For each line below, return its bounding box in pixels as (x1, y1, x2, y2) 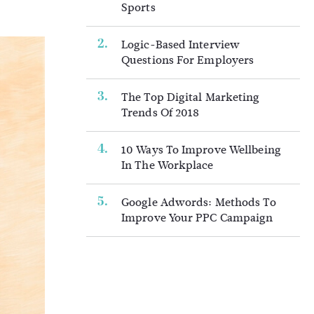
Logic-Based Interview (121, 36, 240, 53)
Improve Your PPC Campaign (121, 210, 273, 226)
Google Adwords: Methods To (121, 194, 276, 210)
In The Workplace (121, 157, 214, 173)
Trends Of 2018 (121, 104, 200, 121)
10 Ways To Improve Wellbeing (121, 142, 281, 158)
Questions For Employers (121, 52, 254, 68)
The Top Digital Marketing (121, 89, 260, 105)
